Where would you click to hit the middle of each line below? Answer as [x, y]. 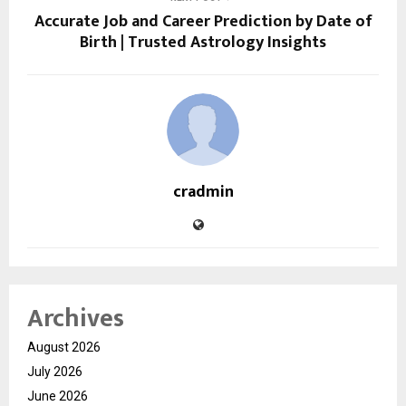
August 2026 [64, 347]
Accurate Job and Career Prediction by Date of [203, 21]
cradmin [203, 192]
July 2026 [55, 371]
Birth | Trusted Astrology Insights [203, 42]
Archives [76, 318]
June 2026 [58, 396]
